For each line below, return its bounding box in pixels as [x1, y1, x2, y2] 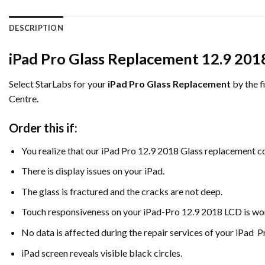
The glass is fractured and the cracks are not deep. [21, 185, 222, 197]
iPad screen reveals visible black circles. [21, 247, 182, 258]
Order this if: [9, 120, 77, 135]
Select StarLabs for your [9, 77, 108, 89]
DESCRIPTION [9, 23, 63, 33]
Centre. [9, 92, 38, 104]
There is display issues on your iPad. [21, 165, 164, 177]
